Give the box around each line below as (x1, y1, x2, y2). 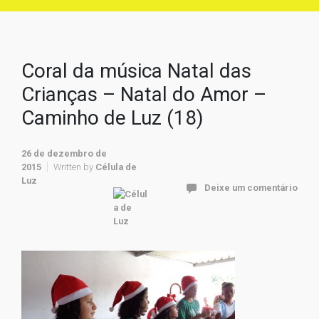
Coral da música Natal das (21, 59, 251, 83)
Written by (53, 162, 95, 172)
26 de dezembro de (21, 148, 107, 159)
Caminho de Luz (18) (21, 106, 204, 130)
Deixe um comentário (204, 182, 298, 193)
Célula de (95, 162, 137, 172)
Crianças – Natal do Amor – (21, 83, 266, 106)
